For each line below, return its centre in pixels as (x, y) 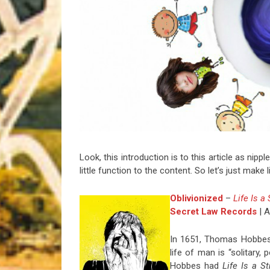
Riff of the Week (142, 17)
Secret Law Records (213, 212)
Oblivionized (196, 199)
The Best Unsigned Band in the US (170, 41)
